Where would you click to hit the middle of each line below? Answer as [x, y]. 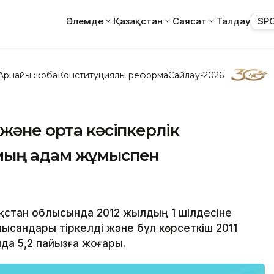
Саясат [190, 21]
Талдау [234, 21]
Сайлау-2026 [196, 75]
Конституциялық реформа [113, 75]
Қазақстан [138, 21]
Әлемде [85, 21]
